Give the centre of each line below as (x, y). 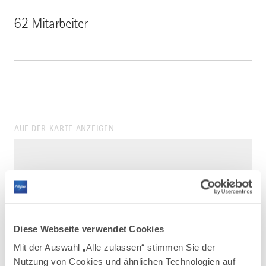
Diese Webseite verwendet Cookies (89, 228)
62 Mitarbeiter (51, 23)
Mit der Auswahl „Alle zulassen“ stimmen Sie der (115, 247)
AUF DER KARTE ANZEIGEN (64, 128)
